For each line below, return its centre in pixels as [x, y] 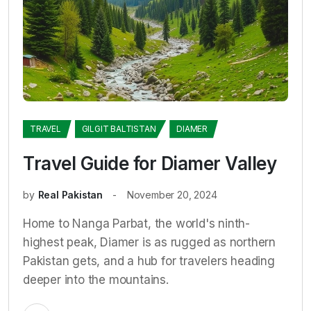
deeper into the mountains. [96, 279]
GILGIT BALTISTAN [119, 128]
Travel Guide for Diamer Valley [150, 163]
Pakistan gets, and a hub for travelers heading [149, 261]
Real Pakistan [70, 194]
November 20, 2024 [172, 194]
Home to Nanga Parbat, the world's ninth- [136, 223]
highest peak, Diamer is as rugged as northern [149, 242]
